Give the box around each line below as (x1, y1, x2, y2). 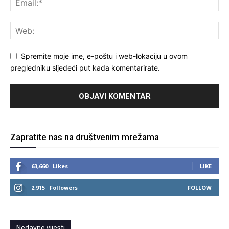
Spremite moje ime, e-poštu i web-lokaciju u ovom (21, 52, 188, 61)
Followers (50, 184, 78, 192)
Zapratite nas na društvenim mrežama (10, 132, 159, 143)
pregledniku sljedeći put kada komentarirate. (10, 63, 160, 73)
